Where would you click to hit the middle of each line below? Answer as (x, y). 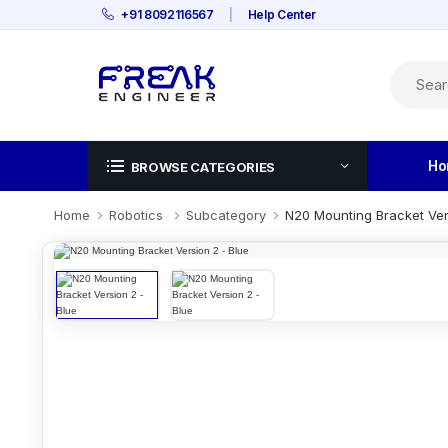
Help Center (281, 14)
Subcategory (226, 214)
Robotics (138, 214)
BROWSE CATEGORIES (203, 166)
